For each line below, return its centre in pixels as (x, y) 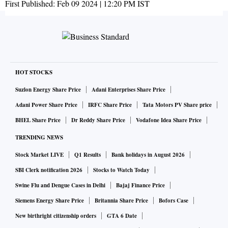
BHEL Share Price (38, 120)
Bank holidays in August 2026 (148, 155)
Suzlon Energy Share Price (48, 90)
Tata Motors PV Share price (177, 105)
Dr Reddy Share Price (98, 120)
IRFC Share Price (110, 105)
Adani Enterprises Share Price (129, 90)
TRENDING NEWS (39, 138)
